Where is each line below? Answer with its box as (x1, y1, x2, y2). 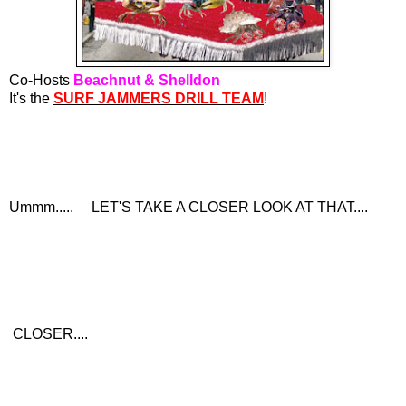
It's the (9, 91, 53, 107)
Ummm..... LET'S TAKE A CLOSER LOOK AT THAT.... (9, 199, 368, 216)
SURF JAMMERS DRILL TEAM (53, 91, 264, 107)
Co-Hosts (9, 72, 73, 89)
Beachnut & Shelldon (73, 72, 220, 89)
